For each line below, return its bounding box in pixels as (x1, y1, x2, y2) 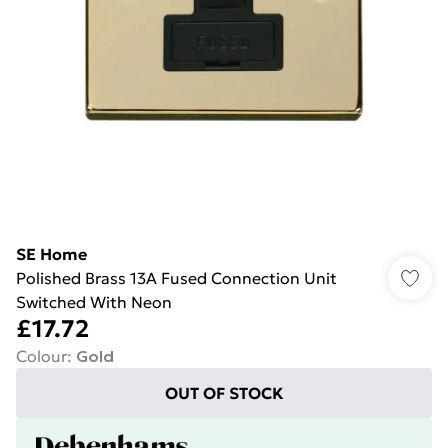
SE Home (16, 244, 87, 264)
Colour (16, 346, 67, 366)
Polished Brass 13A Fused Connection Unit (16, 268, 337, 288)
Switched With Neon (16, 292, 172, 312)
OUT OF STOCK (164, 383, 284, 403)
